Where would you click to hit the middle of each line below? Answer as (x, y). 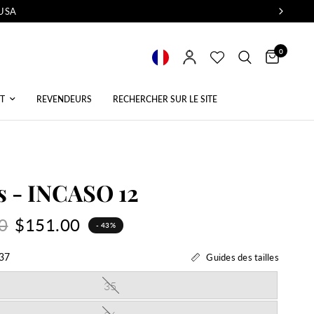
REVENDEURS (64, 99)
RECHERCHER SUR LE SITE (165, 99)
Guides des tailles (243, 257)
